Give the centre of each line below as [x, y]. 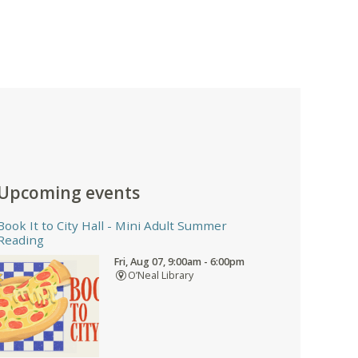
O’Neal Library [160, 275]
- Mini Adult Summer [165, 225]
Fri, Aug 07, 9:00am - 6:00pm [179, 261]
